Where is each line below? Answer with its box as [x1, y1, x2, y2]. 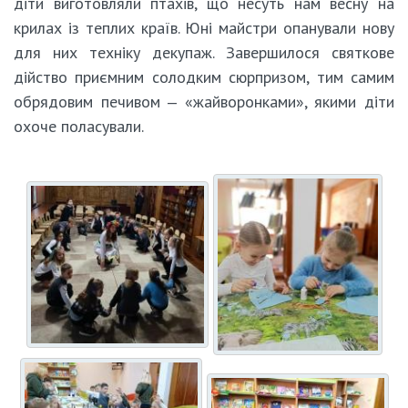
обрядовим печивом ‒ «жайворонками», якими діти [14, 90, 394, 112]
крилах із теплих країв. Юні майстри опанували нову [14, 16, 394, 38]
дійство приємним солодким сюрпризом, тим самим [14, 66, 394, 87]
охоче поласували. [14, 115, 144, 137]
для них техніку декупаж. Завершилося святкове [14, 41, 394, 63]
